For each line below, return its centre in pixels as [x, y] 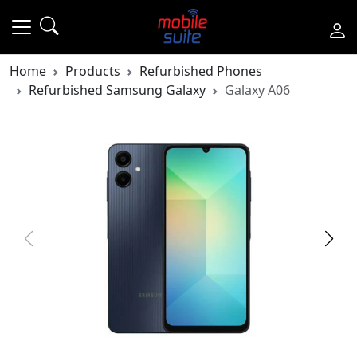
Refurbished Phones [201, 71]
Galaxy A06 [257, 90]
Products [93, 71]
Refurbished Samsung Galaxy [117, 90]
